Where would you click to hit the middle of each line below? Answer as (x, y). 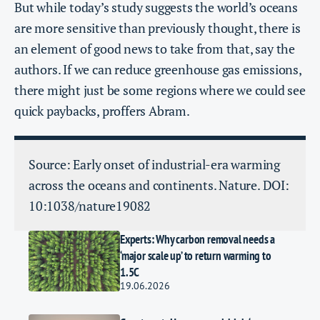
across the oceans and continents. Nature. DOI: (159, 185)
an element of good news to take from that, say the (155, 48)
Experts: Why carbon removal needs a (198, 239)
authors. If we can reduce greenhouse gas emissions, (158, 69)
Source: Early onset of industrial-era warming (154, 164)
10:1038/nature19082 (90, 205)
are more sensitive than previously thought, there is (157, 27)
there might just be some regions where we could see (160, 90)
